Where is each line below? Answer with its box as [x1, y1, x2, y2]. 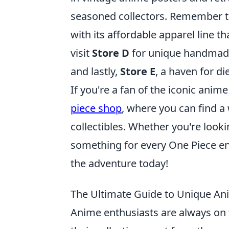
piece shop [71, 101, 122, 116]
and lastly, [71, 64, 120, 79]
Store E [120, 64, 155, 79]
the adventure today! [71, 156, 168, 171]
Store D [92, 46, 129, 60]
